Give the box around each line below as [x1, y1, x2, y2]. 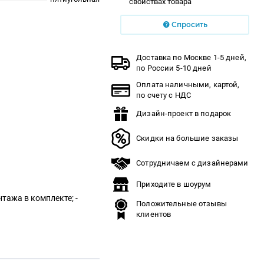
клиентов [136, 210, 171, 219]
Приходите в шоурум [136, 180, 212, 189]
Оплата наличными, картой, [136, 80, 240, 89]
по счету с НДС [136, 91, 192, 100]
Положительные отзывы [136, 199, 227, 208]
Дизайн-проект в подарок [136, 109, 232, 118]
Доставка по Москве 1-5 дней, [136, 53, 246, 62]
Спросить [171, 20, 207, 29]
